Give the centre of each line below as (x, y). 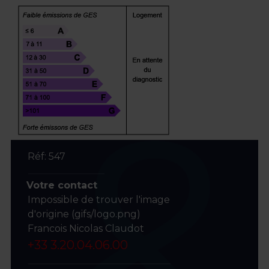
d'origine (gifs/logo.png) (84, 214)
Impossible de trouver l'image (98, 199)
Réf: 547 (46, 156)
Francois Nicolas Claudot (86, 228)
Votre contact (62, 185)
